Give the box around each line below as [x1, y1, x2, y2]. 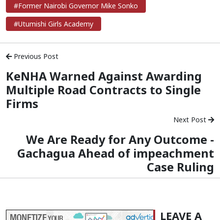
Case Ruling [147, 159, 214, 175]
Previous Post [12, 51, 58, 61]
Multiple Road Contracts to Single [6, 82, 201, 98]
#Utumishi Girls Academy [14, 19, 93, 28]
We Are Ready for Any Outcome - [26, 131, 214, 147]
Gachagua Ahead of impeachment [17, 145, 214, 161]
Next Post [173, 114, 208, 124]
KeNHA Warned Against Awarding [6, 68, 202, 84]
